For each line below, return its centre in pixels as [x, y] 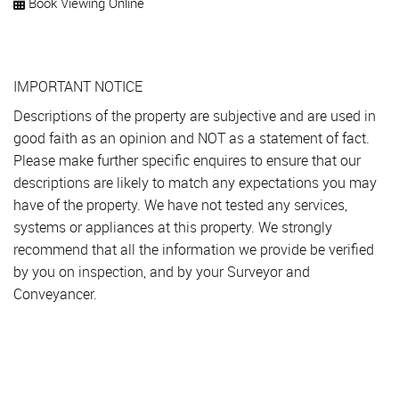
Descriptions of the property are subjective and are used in [195, 116]
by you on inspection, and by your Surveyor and [162, 272]
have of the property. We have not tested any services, [180, 205]
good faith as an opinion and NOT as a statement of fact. [191, 138]
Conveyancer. [55, 294]
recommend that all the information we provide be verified [194, 250]
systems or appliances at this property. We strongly [173, 228]
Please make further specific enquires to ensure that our [187, 161]
